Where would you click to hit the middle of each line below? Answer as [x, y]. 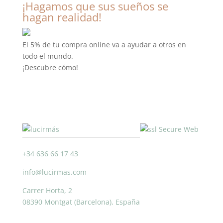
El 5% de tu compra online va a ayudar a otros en [104, 45]
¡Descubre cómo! [50, 67]
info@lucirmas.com [54, 172]
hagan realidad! [62, 17]
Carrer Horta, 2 [47, 190]
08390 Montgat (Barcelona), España [81, 202]
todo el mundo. [48, 56]
